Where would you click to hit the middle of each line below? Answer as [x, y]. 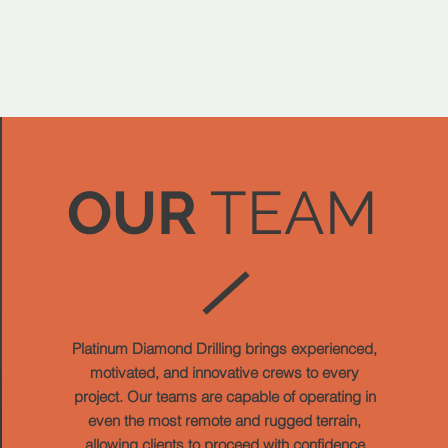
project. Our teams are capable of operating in [224, 396]
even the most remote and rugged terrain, [225, 420]
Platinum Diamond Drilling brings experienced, [225, 348]
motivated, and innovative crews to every [225, 372]
